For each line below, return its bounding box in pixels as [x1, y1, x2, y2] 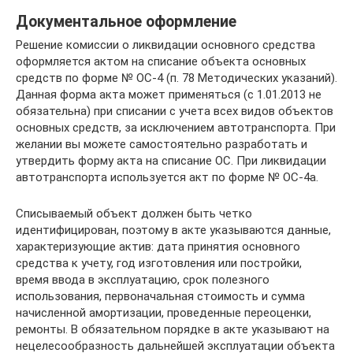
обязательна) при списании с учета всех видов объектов [16, 104, 333, 119]
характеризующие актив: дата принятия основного [16, 240, 300, 255]
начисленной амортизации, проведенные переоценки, [16, 306, 311, 321]
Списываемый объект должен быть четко [16, 206, 252, 221]
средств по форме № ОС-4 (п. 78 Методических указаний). [16, 71, 337, 86]
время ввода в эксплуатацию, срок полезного [16, 273, 269, 288]
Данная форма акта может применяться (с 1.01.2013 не [16, 87, 321, 102]
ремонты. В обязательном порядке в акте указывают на [16, 322, 329, 337]
